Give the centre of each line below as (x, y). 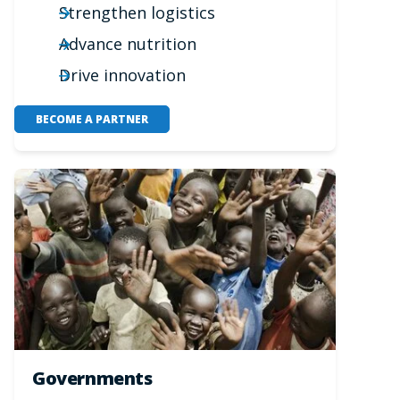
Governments (92, 378)
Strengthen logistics (137, 13)
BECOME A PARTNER (92, 119)
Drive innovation (122, 75)
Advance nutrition (127, 44)
